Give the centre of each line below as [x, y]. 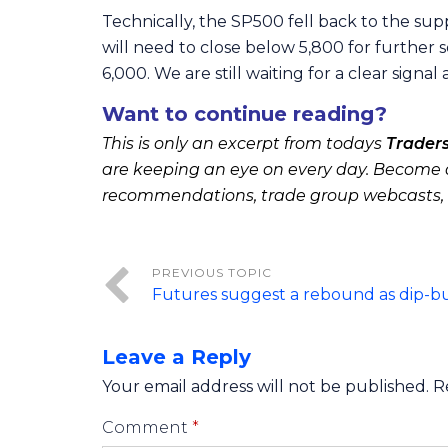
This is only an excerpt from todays [244, 143]
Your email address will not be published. [265, 386]
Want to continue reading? [244, 114]
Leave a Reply [176, 357]
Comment [147, 427]
